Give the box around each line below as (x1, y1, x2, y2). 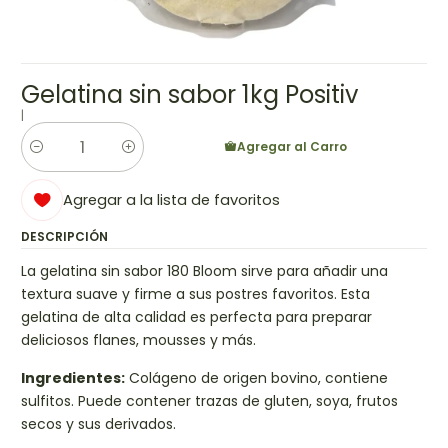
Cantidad (21, 148, 82, 165)
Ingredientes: (21, 368, 125, 389)
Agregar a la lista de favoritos (63, 190, 280, 211)
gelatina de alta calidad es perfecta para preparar (21, 306, 372, 327)
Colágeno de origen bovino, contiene (125, 368, 388, 389)
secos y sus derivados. (21, 414, 176, 435)
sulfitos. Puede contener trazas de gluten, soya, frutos (21, 391, 398, 412)
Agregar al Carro (237, 137, 348, 155)
